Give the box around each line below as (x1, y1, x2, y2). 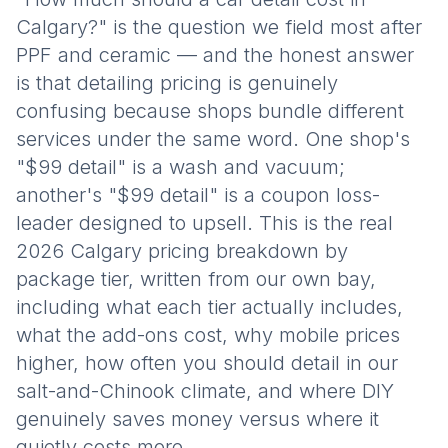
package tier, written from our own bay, (16, 267, 376, 291)
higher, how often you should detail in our (16, 351, 398, 375)
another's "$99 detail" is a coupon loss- (16, 183, 380, 207)
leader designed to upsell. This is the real (16, 211, 393, 235)
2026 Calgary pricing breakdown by (16, 239, 348, 263)
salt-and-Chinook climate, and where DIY (16, 379, 394, 403)
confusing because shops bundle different (16, 99, 404, 123)
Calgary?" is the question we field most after (16, 15, 422, 39)
